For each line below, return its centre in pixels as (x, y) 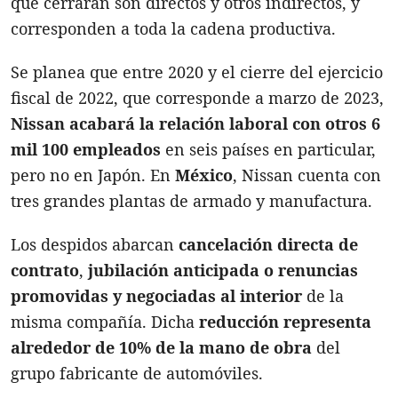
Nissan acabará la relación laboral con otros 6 (195, 123)
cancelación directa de (268, 244)
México (204, 175)
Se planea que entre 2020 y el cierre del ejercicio (197, 72)
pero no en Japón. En (93, 175)
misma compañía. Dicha (105, 321)
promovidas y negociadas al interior (156, 295)
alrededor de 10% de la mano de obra (161, 347)
